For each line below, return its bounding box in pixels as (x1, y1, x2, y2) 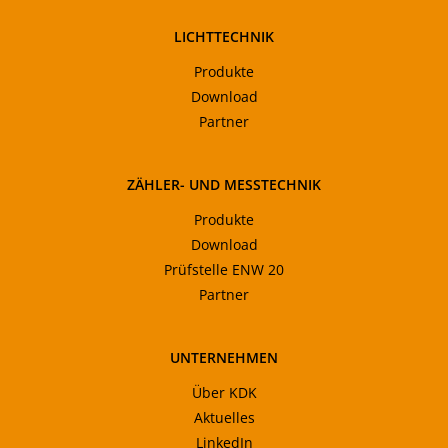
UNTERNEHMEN (170, 348, 278, 367)
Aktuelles (193, 408, 255, 427)
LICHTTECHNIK (174, 27, 274, 46)
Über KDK (191, 383, 257, 402)
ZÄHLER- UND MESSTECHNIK (127, 175, 321, 194)
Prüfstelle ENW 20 (164, 260, 284, 279)
